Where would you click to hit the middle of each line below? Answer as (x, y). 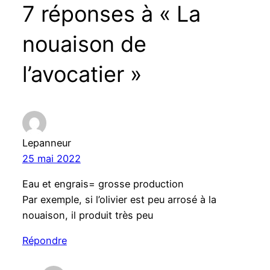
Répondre (44, 241)
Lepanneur (46, 143)
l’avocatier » (82, 74)
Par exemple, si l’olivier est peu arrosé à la (119, 200)
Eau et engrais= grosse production (103, 184)
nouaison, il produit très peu (87, 215)
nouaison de (84, 44)
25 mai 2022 (51, 158)
